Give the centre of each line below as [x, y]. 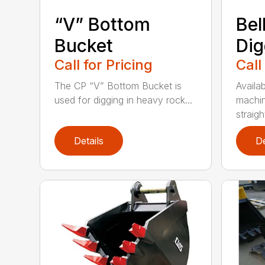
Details [89, 140]
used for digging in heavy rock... [124, 100]
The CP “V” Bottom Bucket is [118, 85]
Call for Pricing [104, 64]
